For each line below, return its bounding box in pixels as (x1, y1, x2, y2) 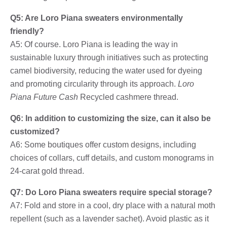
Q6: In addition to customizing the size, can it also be (10, 113, 211, 123)
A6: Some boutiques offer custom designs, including (10, 140, 196, 149)
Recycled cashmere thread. (78, 92, 178, 101)
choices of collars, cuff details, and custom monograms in (10, 153, 214, 162)
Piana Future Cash (10, 92, 78, 101)
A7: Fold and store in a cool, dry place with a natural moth (10, 201, 215, 210)
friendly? (10, 26, 44, 35)
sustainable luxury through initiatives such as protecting (10, 53, 208, 62)
